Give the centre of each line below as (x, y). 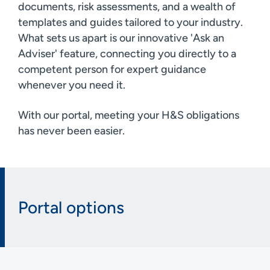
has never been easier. (71, 130)
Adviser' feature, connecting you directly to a (127, 53)
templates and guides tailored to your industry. (130, 22)
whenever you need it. (72, 85)
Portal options (71, 207)
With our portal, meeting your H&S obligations (129, 115)
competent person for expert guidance (112, 69)
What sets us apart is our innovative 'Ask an (121, 38)
